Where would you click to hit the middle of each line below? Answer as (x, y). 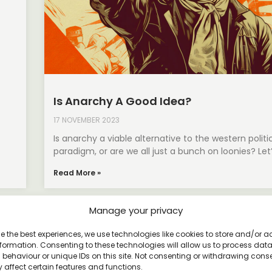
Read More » (77, 173)
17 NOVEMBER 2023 (87, 120)
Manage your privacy (136, 210)
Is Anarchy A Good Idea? (123, 101)
